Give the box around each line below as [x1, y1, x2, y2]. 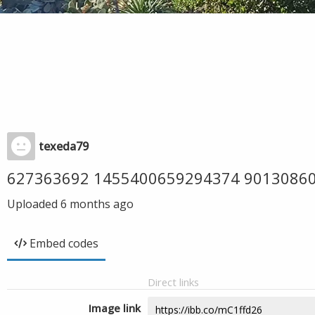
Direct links [148, 275, 199, 289]
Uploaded [7, 196, 60, 212]
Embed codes [30, 236, 98, 251]
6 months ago [60, 196, 134, 212]
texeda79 [39, 139, 89, 154]
